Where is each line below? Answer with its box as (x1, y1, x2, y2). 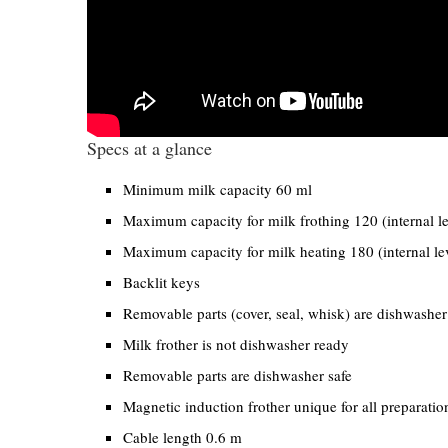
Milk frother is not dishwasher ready (123, 334, 349, 355)
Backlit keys (123, 272, 200, 293)
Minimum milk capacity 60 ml (123, 179, 312, 200)
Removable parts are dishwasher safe (123, 365, 352, 386)
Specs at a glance (87, 136, 212, 161)
